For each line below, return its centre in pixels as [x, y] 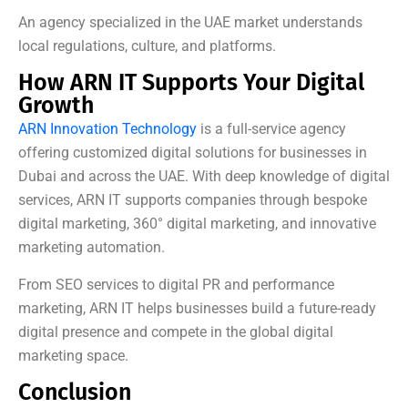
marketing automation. [92, 248]
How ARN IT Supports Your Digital [191, 83]
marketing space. [73, 356]
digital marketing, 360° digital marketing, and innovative [197, 224]
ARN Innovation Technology [107, 129]
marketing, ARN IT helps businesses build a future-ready [197, 309]
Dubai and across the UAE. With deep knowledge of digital [204, 177]
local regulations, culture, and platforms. [147, 46]
